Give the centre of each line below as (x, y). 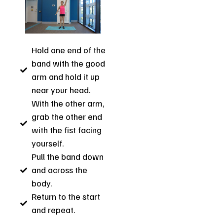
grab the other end (67, 117)
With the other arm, (68, 103)
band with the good (68, 63)
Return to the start (66, 197)
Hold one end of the (68, 50)
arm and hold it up (65, 77)
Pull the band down (67, 157)
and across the (59, 170)
